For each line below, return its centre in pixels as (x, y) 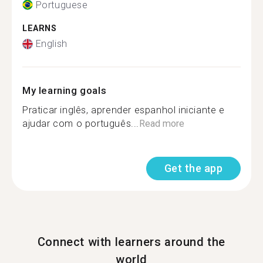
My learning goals (65, 90)
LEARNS (40, 28)
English (51, 44)
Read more (162, 124)
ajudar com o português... (81, 124)
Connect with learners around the (131, 242)
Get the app (193, 168)
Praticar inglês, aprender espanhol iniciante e (124, 110)
